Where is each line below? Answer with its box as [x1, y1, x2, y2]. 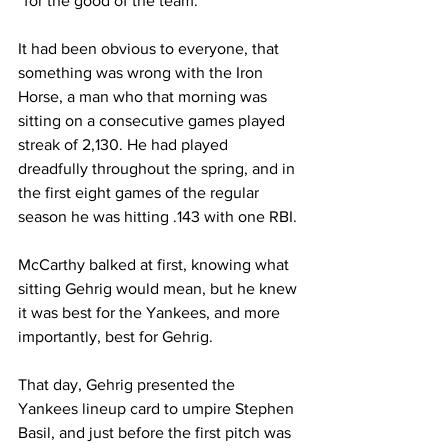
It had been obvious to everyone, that [18, 40, 283, 57]
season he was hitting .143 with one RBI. [18, 208, 297, 225]
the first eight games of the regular [18, 184, 263, 201]
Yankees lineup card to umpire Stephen [18, 400, 298, 417]
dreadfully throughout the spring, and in [18, 160, 299, 177]
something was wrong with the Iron [18, 64, 267, 81]
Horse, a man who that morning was [18, 88, 271, 105]
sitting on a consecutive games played [18, 112, 289, 129]
